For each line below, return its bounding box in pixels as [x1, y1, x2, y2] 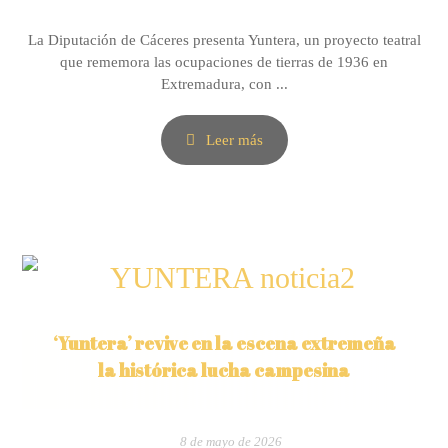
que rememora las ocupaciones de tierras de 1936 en [60, 54, 388, 70]
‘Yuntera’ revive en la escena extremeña [52, 331, 396, 355]
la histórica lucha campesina [98, 358, 350, 382]
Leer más [205, 132, 263, 148]
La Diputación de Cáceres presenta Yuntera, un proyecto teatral [27, 32, 421, 48]
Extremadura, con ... [160, 76, 288, 92]
